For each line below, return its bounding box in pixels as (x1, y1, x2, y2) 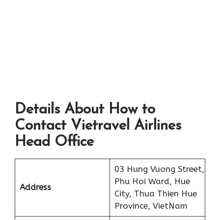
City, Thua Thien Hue (114, 189, 197, 199)
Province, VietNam (114, 201, 188, 211)
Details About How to (15, 102, 155, 118)
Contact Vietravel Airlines (15, 118, 181, 134)
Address (19, 182, 51, 192)
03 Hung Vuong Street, (114, 164, 204, 174)
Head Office (15, 135, 94, 150)
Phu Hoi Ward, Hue (114, 176, 190, 187)
